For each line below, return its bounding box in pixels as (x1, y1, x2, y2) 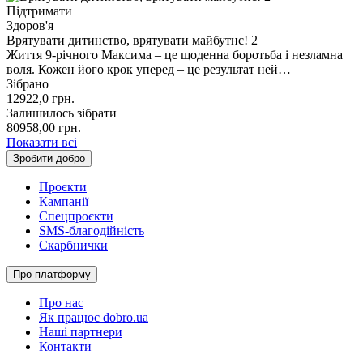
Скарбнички (39, 237, 108, 252)
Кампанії (39, 194, 88, 208)
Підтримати (6, 3, 72, 18)
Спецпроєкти (39, 208, 113, 223)
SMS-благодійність (39, 223, 144, 237)
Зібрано (6, 76, 49, 91)
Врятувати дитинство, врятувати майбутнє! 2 (6, 32, 258, 47)
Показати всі (6, 135, 77, 149)
